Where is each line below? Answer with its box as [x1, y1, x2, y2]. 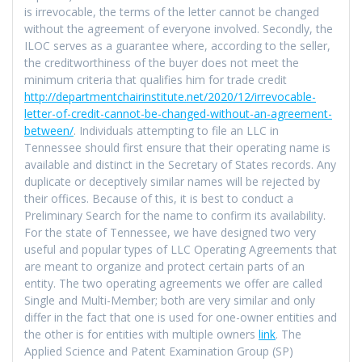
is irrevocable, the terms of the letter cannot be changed [24, 3, 319, 19]
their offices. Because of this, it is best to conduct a [24, 190, 293, 206]
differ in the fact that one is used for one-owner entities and [24, 309, 337, 325]
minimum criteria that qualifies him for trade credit [24, 71, 287, 87]
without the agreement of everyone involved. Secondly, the [24, 20, 333, 36]
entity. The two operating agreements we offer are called [24, 275, 322, 291]
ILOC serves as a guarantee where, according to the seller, [24, 37, 330, 53]
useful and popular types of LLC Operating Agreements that [24, 241, 337, 257]
